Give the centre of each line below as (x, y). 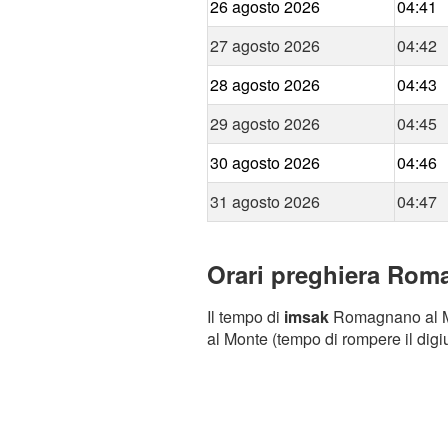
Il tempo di (245, 317)
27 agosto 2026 (265, 46)
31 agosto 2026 (265, 202)
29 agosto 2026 (265, 124)
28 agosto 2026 (265, 85)
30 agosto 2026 (265, 163)
